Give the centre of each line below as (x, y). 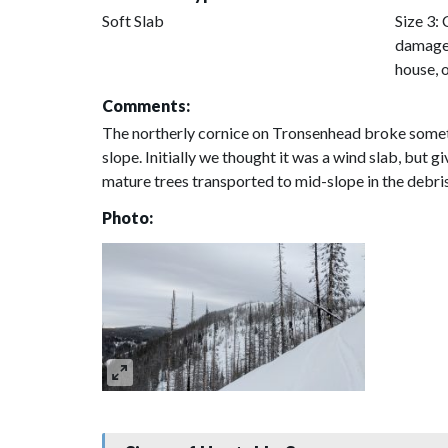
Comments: (146, 105)
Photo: (127, 217)
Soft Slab (133, 20)
